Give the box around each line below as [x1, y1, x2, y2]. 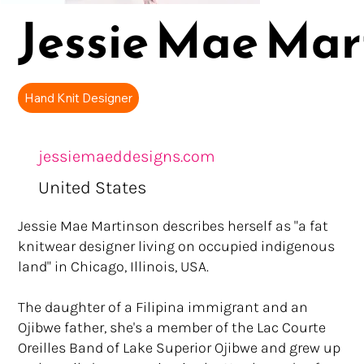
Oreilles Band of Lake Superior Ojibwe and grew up [18, 339, 341, 357]
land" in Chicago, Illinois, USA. [18, 258, 210, 276]
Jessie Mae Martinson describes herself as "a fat [18, 217, 329, 236]
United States [37, 177, 147, 199]
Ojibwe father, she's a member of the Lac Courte [18, 318, 327, 337]
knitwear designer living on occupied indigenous [18, 237, 336, 256]
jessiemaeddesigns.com [37, 146, 215, 166]
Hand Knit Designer [24, 89, 133, 106]
